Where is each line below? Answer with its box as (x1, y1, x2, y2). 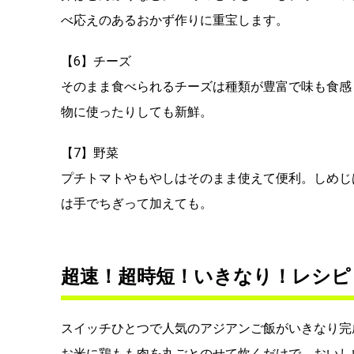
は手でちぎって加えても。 (61, 196, 213, 212)
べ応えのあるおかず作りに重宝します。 (61, 13, 288, 28)
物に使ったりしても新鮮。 (61, 104, 213, 120)
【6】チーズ (61, 54, 131, 70)
